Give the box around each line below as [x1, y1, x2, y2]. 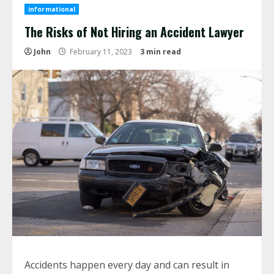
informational [28, 5, 76, 13]
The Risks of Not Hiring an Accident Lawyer [24, 23, 244, 41]
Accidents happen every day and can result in [24, 258, 229, 272]
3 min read [140, 46, 181, 57]
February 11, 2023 [68, 46, 134, 57]
